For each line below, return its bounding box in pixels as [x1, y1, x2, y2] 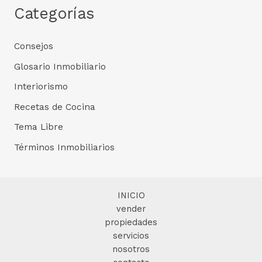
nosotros [112, 244, 150, 254]
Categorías [13, 4, 94, 23]
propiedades [105, 217, 157, 227]
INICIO [117, 190, 145, 201]
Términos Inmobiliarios [13, 142, 115, 153]
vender [116, 204, 146, 214]
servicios [113, 230, 149, 241]
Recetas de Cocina [13, 101, 95, 112]
